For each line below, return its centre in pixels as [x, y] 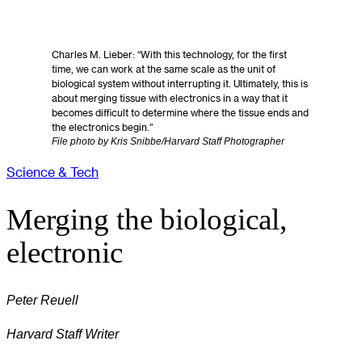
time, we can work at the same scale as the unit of [164, 68]
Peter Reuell [42, 299]
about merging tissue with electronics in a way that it [170, 97]
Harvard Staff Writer [63, 334]
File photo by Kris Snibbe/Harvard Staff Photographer [168, 141]
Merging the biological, [147, 219]
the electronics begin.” [102, 126]
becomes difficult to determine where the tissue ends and [180, 112]
